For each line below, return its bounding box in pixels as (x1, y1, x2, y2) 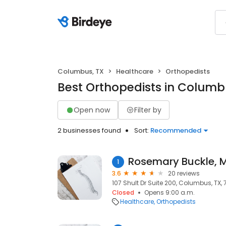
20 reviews (168, 169, 200, 178)
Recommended (150, 126, 201, 135)
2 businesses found (58, 126, 121, 135)
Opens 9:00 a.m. (144, 188, 195, 197)
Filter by (134, 104, 161, 115)
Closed (112, 188, 134, 197)
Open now (74, 104, 110, 115)
